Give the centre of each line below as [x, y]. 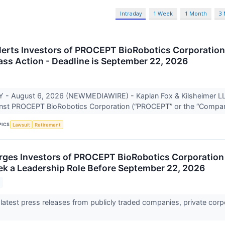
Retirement [48, 125]
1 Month [196, 14]
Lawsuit [21, 125]
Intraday [131, 14]
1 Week [163, 14]
